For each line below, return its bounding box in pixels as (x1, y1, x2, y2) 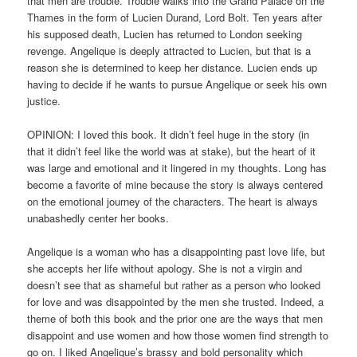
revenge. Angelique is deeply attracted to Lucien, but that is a (27, 42, 312, 58)
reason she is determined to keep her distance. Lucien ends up (27, 59, 318, 75)
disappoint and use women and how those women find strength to (27, 327, 329, 343)
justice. (27, 92, 61, 108)
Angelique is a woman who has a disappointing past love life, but (27, 243, 326, 259)
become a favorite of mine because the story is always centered (27, 176, 324, 192)
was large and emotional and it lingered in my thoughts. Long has (27, 159, 328, 175)
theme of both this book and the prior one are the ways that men (27, 310, 324, 326)
